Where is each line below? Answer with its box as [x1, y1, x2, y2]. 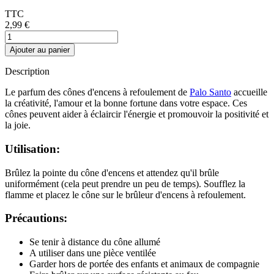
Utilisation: [5, 143, 60, 156]
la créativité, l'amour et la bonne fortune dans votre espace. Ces [5, 98, 247, 109]
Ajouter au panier [10, 45, 70, 55]
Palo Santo [190, 87, 231, 98]
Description [5, 66, 50, 77]
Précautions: [5, 212, 67, 225]
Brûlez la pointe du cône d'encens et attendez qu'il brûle [5, 167, 219, 178]
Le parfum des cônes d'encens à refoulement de [5, 87, 190, 98]
